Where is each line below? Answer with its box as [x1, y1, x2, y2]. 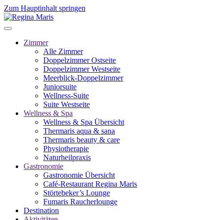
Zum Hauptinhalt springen [4, 4, 85, 12]
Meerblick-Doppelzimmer [43, 74, 123, 82]
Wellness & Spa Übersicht [43, 118, 124, 126]
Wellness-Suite [43, 91, 89, 100]
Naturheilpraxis [43, 153, 91, 162]
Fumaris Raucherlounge [43, 197, 117, 206]
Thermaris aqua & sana [43, 127, 115, 135]
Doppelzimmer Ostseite [43, 56, 116, 64]
